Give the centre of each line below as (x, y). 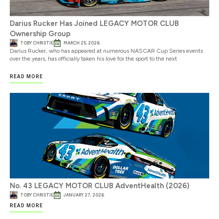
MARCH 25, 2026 (82, 43)
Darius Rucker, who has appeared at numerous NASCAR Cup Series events (106, 51)
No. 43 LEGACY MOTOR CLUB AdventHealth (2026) (99, 186)
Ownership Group (40, 34)
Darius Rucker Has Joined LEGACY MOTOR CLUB (94, 24)
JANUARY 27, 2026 (84, 195)
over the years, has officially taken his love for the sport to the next (93, 59)
